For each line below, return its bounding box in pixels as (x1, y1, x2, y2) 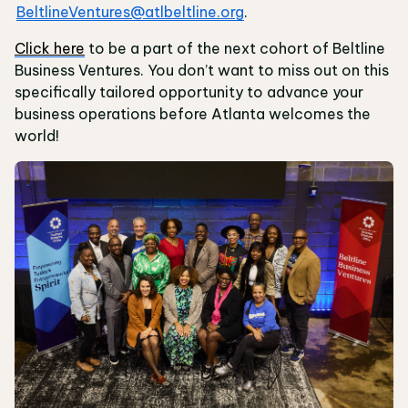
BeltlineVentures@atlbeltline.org (16, 3, 244, 22)
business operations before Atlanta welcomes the (15, 105, 371, 124)
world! (15, 127, 61, 146)
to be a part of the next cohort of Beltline (85, 39, 385, 58)
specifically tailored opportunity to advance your (15, 83, 363, 102)
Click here (15, 39, 85, 58)
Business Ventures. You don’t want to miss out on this (15, 61, 389, 80)
